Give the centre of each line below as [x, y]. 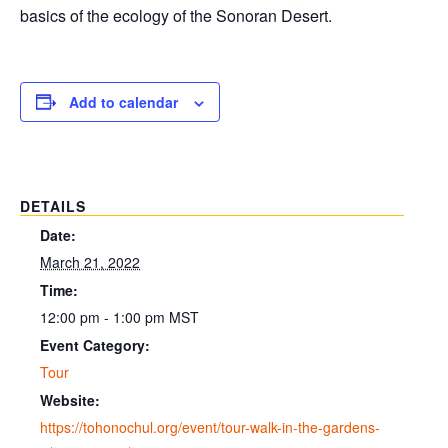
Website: [70, 400]
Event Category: [95, 345]
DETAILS [53, 205]
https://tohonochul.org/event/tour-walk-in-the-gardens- [210, 427]
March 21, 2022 [90, 261]
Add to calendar [123, 101]
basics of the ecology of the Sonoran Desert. [176, 16]
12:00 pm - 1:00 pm [104, 316]
